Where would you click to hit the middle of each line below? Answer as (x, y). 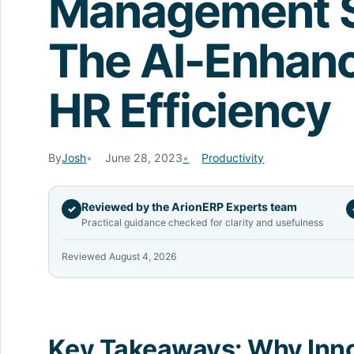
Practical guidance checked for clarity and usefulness (203, 223)
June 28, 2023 (144, 158)
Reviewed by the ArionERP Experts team (190, 207)
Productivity (233, 158)
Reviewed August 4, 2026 (120, 257)
